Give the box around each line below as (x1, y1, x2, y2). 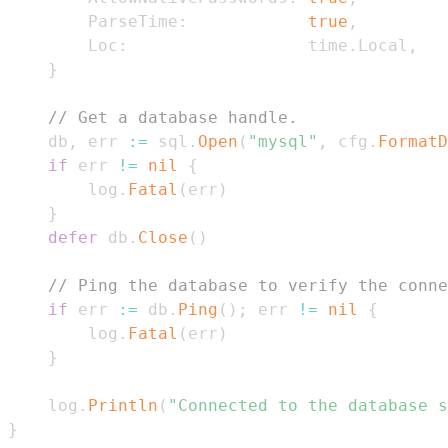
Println (88, 396, 158, 416)
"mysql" (248, 132, 318, 152)
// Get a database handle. (48, 108, 298, 128)
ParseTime (8, 12, 178, 32)
